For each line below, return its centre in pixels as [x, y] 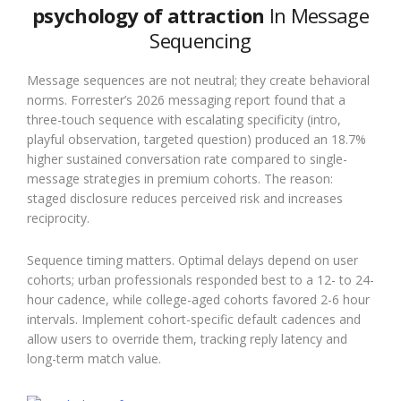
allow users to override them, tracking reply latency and [187, 338]
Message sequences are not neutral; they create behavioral [198, 80]
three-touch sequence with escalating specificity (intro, [184, 119]
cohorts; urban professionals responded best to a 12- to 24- [200, 279]
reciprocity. [58, 218]
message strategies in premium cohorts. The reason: [180, 178]
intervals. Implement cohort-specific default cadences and [194, 319]
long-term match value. [94, 358]
